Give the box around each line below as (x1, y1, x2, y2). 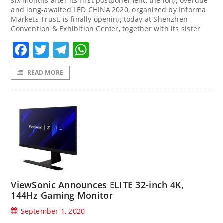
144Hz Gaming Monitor (11, 189, 113, 201)
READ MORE (27, 68, 64, 77)
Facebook (29, 38, 103, 60)
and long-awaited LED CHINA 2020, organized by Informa (11, 4, 206, 14)
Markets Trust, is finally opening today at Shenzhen (11, 14, 188, 24)
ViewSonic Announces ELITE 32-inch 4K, (11, 178, 184, 191)
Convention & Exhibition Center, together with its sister (11, 23, 201, 33)
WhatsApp (89, 38, 168, 60)
